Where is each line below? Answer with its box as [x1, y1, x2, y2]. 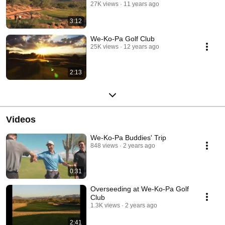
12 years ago [124, 43, 159, 50]
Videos [6, 114, 36, 125]
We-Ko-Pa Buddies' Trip [90, 133, 166, 142]
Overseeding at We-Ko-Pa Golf [90, 184, 189, 193]
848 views [90, 142, 118, 149]
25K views [90, 43, 119, 50]
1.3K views [90, 201, 120, 209]
